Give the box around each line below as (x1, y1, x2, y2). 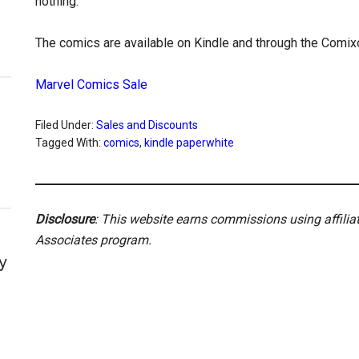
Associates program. (35, 232, 151, 248)
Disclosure (35, 212, 95, 227)
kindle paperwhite (144, 136, 234, 149)
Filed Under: (35, 119, 96, 131)
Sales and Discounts (96, 119, 198, 131)
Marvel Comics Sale (35, 77, 147, 92)
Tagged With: (35, 136, 103, 149)
